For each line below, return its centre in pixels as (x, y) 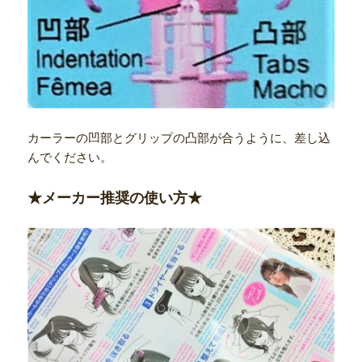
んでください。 (70, 156)
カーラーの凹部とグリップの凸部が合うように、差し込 (179, 137)
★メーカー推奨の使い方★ (115, 197)
